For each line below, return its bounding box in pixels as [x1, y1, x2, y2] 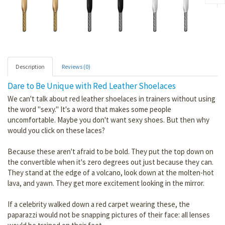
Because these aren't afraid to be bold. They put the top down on [8, 146, 213, 156]
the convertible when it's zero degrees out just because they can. [8, 157, 213, 167]
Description [16, 62, 45, 70]
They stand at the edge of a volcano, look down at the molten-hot [8, 167, 214, 177]
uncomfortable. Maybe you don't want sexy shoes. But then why [8, 115, 209, 125]
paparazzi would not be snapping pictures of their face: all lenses [8, 209, 210, 219]
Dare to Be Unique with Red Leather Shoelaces [8, 80, 176, 91]
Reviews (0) [62, 62, 90, 70]
